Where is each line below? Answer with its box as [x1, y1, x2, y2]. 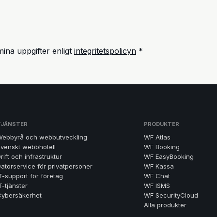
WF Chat [143, 172, 170, 180]
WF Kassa [143, 162, 174, 170]
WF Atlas [143, 133, 170, 141]
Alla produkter [143, 201, 186, 209]
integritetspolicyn [74, 46, 136, 56]
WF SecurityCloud [143, 191, 198, 200]
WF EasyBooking [143, 153, 194, 161]
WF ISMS [143, 182, 170, 190]
